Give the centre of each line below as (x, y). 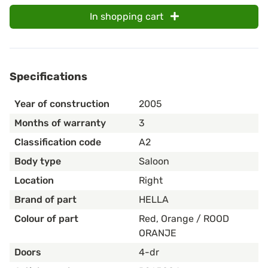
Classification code (58, 142)
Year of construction (62, 103)
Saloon (154, 161)
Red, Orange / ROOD (184, 218)
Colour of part (46, 218)
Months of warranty (60, 123)
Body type (38, 161)
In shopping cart (127, 17)
